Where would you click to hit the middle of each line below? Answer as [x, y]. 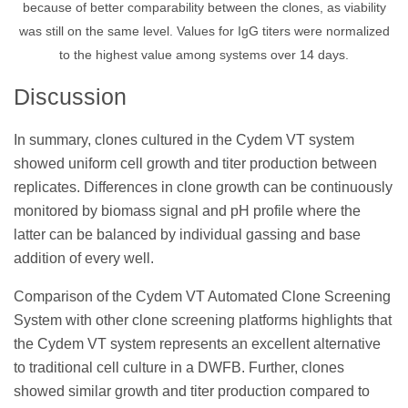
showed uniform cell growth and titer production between [195, 164]
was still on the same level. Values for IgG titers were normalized [204, 31]
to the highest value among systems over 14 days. [204, 55]
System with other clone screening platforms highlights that [203, 321]
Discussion [70, 97]
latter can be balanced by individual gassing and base [187, 235]
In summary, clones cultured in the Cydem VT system [184, 140]
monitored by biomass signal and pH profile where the [187, 211]
